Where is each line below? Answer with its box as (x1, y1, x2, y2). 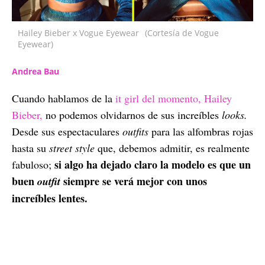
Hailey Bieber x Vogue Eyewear (18, 27, 139, 38)
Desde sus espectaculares (12, 124, 122, 138)
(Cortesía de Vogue (145, 27, 219, 38)
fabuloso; (12, 157, 54, 172)
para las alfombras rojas (148, 124, 253, 138)
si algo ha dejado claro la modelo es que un (54, 156, 251, 172)
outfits (122, 124, 148, 138)
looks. (222, 107, 247, 122)
